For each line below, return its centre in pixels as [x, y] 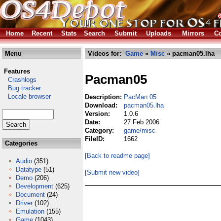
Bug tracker [21, 88]
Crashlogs [19, 80]
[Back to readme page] [117, 156]
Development [35, 186]
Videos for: [106, 54]
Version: [98, 114]
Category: [100, 130]
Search [94, 33]
